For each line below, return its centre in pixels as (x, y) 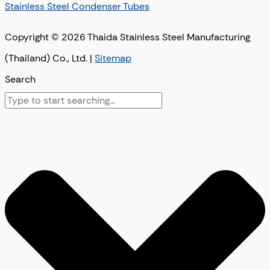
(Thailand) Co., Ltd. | (50, 58)
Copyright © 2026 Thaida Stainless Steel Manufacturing (127, 37)
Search (20, 80)
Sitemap (113, 58)
